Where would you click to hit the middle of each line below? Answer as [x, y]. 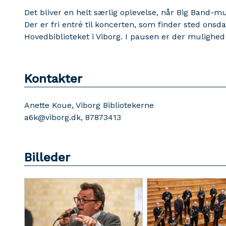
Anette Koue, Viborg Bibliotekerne [89, 105]
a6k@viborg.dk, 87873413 [73, 117]
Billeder [47, 157]
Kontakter [53, 79]
